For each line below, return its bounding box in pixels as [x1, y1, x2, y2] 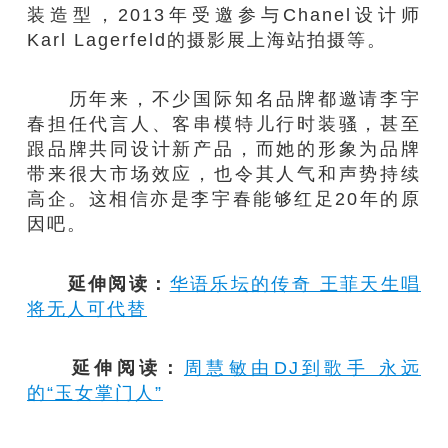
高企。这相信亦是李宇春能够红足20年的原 [27, 188, 421, 210]
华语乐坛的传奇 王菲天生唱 [169, 272, 421, 294]
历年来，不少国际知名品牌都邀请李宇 [27, 88, 421, 110]
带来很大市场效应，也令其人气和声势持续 [27, 163, 421, 185]
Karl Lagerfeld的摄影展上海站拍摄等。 [27, 28, 388, 50]
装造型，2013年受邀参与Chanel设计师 [27, 3, 421, 25]
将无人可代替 [27, 297, 148, 319]
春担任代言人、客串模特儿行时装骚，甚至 [27, 113, 421, 135]
